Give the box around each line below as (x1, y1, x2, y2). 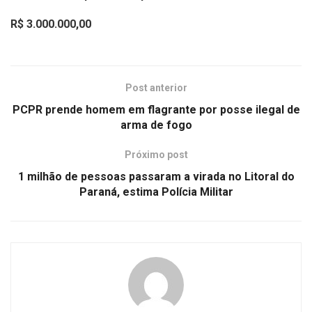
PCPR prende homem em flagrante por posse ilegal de (12, 102, 300, 116)
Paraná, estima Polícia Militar (79, 185, 233, 198)
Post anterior (125, 81, 187, 93)
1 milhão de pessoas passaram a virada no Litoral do (17, 169, 295, 183)
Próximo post (124, 148, 188, 160)
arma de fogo (120, 118, 192, 132)
